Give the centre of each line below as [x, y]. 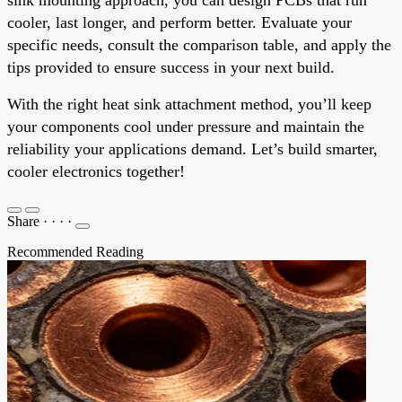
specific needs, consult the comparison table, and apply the [199, 44]
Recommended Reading [75, 251]
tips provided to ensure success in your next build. [171, 67]
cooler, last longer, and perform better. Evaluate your [179, 22]
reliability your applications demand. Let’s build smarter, [192, 149]
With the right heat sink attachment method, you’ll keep [189, 104]
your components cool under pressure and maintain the [186, 126]
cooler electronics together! [96, 171]
